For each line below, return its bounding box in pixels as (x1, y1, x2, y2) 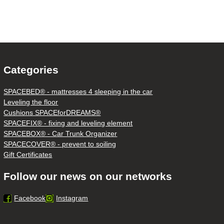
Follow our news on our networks (3, 170, 172, 182)
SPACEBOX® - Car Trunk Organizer (3, 129, 117, 137)
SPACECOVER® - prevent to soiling (3, 140, 116, 148)
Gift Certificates (3, 150, 52, 158)
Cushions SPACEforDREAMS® (3, 108, 101, 116)
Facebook (14, 194, 46, 202)
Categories (3, 64, 59, 75)
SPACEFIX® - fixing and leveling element (3, 119, 133, 127)
